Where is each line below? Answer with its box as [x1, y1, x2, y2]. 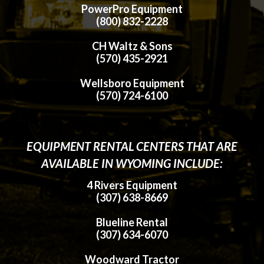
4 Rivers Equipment [87, 178, 177, 192]
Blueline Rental [96, 215, 168, 229]
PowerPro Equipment [81, 2, 183, 15]
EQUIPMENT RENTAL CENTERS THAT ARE [27, 138, 237, 153]
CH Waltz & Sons [91, 39, 173, 52]
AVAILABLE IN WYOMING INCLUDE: [41, 156, 223, 170]
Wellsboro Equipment [80, 76, 184, 90]
